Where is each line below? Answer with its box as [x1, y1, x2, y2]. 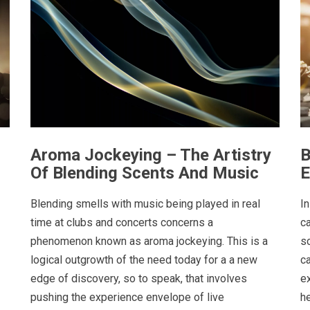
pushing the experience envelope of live [30, 290, 224, 304]
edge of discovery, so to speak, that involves [30, 271, 247, 285]
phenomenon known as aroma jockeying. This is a [30, 234, 268, 248]
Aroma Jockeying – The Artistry [30, 145, 271, 165]
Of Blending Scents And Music [30, 163, 259, 183]
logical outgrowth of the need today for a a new [30, 253, 257, 266]
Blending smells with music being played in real [30, 197, 260, 210]
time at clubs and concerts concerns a [30, 215, 213, 229]
